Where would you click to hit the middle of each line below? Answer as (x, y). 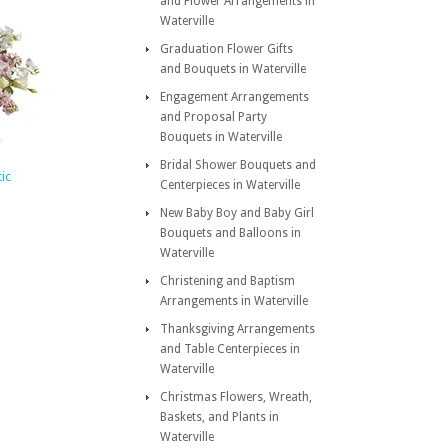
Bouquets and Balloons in (230, 233)
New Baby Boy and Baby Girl (237, 213)
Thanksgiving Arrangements (237, 329)
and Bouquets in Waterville (233, 69)
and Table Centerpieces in (230, 349)
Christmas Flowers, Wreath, (236, 397)
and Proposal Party (213, 117)
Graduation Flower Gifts (226, 49)
